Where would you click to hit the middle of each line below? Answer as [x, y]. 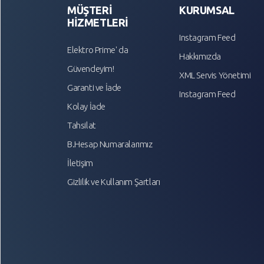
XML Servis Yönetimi [215, 75]
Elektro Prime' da [98, 50]
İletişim [80, 163]
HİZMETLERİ [98, 23]
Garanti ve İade [94, 88]
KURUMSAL [207, 10]
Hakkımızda [200, 57]
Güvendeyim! [91, 69]
